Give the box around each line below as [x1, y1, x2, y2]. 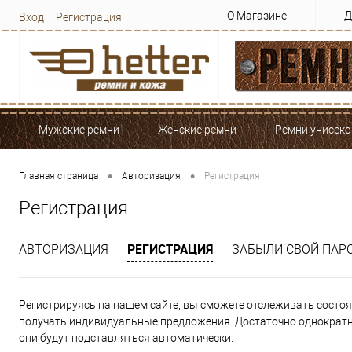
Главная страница [19, 170, 98, 182]
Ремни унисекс [275, 123, 350, 136]
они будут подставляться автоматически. [19, 332, 233, 345]
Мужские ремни [38, 123, 119, 136]
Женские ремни [158, 123, 236, 136]
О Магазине [227, 9, 287, 22]
